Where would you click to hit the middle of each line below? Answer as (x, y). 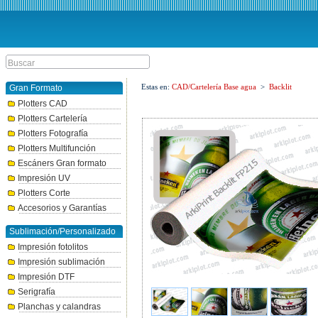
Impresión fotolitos (53, 247)
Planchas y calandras (59, 307)
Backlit (280, 87)
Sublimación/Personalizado (62, 231)
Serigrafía (37, 292)
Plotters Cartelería (53, 119)
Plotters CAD (43, 104)
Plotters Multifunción (57, 148)
